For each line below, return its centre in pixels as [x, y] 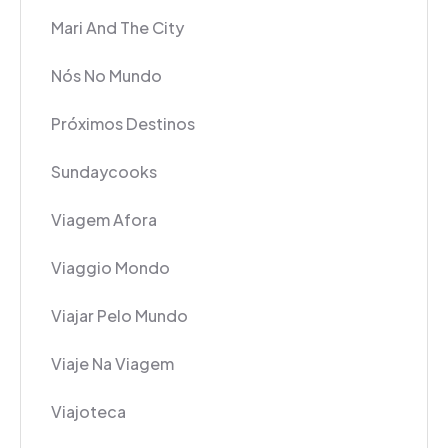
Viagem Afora [104, 220]
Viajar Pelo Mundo [119, 316]
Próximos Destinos [123, 124]
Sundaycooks [104, 172]
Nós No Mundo [106, 76]
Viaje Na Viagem [112, 364]
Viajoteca [88, 412]
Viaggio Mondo [110, 268]
